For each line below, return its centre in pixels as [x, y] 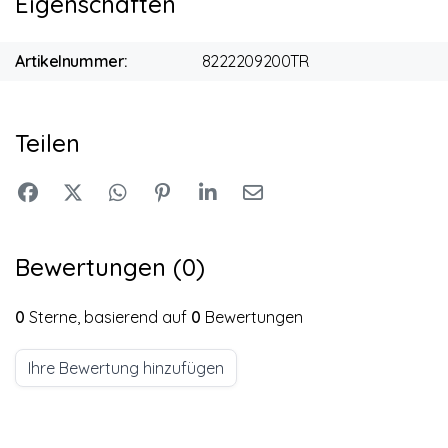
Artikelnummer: [71, 61]
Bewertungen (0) [110, 266]
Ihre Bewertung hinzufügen [126, 367]
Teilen [47, 142]
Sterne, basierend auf [108, 316]
